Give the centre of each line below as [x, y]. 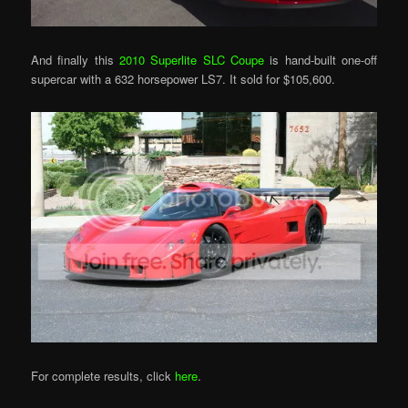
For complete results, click [103, 376]
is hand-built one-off [320, 59]
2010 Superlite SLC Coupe [192, 59]
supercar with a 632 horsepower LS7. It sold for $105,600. [184, 78]
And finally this [76, 59]
